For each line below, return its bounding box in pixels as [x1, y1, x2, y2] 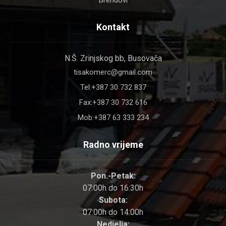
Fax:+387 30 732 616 [79, 98, 147, 107]
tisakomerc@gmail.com [74, 68, 152, 77]
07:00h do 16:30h [83, 183, 143, 193]
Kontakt [96, 22, 130, 33]
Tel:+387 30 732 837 [80, 83, 146, 92]
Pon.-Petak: [90, 171, 136, 181]
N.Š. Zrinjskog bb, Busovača [64, 53, 162, 64]
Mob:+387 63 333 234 [77, 113, 149, 123]
